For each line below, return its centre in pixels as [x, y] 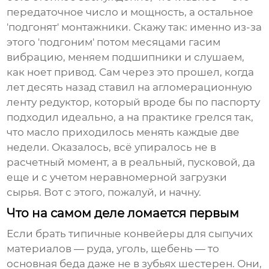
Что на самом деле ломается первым [123, 213]
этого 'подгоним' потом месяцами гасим [114, 42]
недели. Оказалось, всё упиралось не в [112, 147]
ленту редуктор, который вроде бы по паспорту [134, 102]
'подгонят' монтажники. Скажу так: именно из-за [134, 27]
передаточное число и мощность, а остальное [130, 12]
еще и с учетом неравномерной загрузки [117, 177]
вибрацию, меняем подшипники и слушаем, [126, 57]
